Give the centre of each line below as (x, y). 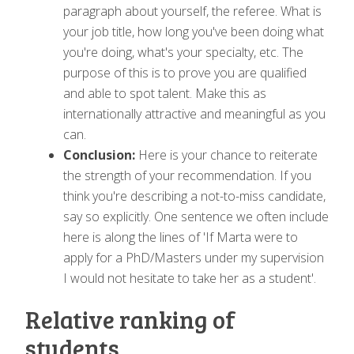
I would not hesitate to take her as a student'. (190, 278)
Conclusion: (101, 154)
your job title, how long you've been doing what (194, 31)
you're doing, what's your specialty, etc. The (183, 52)
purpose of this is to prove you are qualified (185, 72)
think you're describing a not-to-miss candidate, (194, 196)
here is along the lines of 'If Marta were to (181, 237)
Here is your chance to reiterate (228, 154)
